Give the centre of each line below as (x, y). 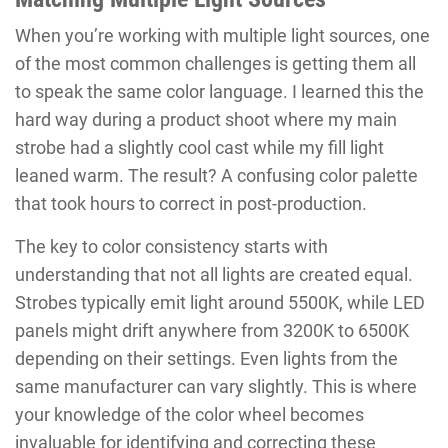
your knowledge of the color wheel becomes (189, 414)
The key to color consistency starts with (171, 246)
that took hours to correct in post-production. (191, 203)
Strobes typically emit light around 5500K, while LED (220, 302)
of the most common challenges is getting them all (215, 63)
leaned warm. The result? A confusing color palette (216, 175)
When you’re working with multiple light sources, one (222, 35)
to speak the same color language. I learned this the (219, 91)
